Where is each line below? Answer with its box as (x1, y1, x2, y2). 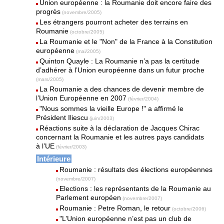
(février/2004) (128, 96, 159, 101)
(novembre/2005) (62, 9, 102, 15)
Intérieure (37, 154, 71, 163)
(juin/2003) (89, 115, 114, 121)
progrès (36, 7, 61, 15)
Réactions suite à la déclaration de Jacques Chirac (39, 124, 200, 132)
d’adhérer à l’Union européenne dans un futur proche (36, 66, 205, 74)
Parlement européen (56, 193, 121, 201)
